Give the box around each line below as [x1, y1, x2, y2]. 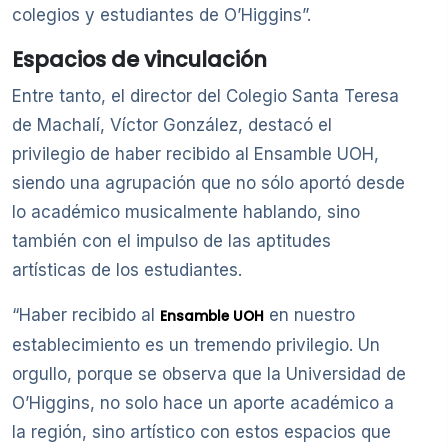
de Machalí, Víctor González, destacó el [12, 115, 332, 136]
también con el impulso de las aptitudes [12, 231, 331, 252]
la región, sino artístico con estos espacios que [12, 422, 391, 443]
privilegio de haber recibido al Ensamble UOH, [12, 144, 379, 165]
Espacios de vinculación [12, 45, 267, 75]
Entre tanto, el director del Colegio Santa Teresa [12, 86, 399, 107]
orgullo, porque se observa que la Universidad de [12, 364, 406, 385]
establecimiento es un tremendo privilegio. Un [12, 335, 380, 356]
